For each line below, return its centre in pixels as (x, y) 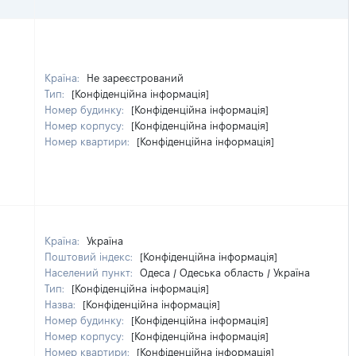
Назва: (62, 304)
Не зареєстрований (135, 78)
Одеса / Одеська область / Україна (225, 273)
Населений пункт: (90, 273)
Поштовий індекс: (90, 257)
